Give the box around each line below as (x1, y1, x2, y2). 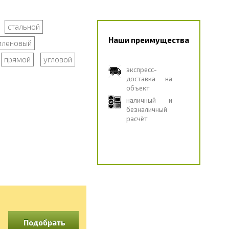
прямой (4, 55, 31, 64)
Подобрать (23, 218, 65, 227)
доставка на (126, 75, 172, 83)
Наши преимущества (108, 35, 189, 44)
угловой (43, 55, 72, 64)
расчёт (126, 114, 148, 123)
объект (126, 84, 150, 92)
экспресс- (126, 65, 157, 74)
